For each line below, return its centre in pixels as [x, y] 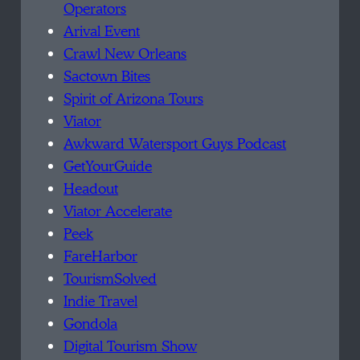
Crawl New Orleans [125, 54]
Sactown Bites [107, 76]
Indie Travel [101, 301]
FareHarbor [101, 256]
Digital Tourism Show [131, 346]
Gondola [91, 324]
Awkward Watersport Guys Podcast [175, 144]
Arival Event [102, 31]
